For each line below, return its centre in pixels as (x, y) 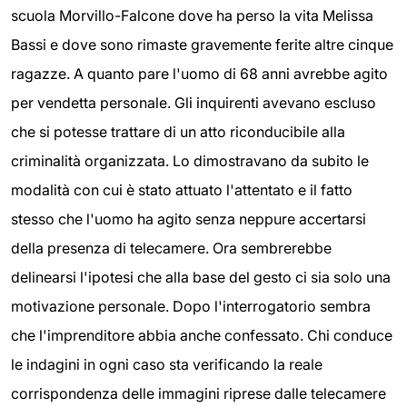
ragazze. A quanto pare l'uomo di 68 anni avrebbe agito (199, 74)
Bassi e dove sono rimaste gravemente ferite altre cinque (202, 45)
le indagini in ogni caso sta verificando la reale (167, 365)
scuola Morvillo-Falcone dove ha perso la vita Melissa (192, 16)
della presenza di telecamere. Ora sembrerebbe (171, 248)
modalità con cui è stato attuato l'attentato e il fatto (182, 190)
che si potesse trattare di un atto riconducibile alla (178, 132)
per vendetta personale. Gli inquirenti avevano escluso (194, 103)
